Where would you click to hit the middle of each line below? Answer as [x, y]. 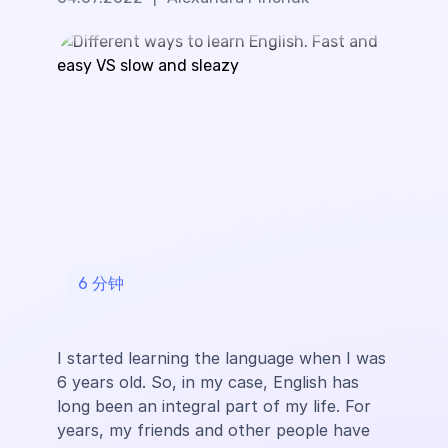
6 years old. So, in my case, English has [207, 382]
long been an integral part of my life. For [213, 406]
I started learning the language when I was [221, 358]
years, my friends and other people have [213, 430]
